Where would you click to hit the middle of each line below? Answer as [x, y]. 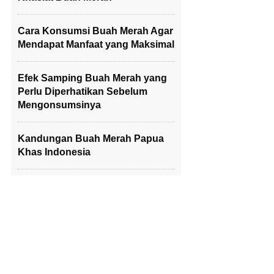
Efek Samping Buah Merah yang [92, 78]
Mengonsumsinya [59, 105]
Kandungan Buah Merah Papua [91, 139]
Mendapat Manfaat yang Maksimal [96, 44]
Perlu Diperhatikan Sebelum [83, 91]
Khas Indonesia [54, 152]
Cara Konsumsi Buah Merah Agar [95, 31]
